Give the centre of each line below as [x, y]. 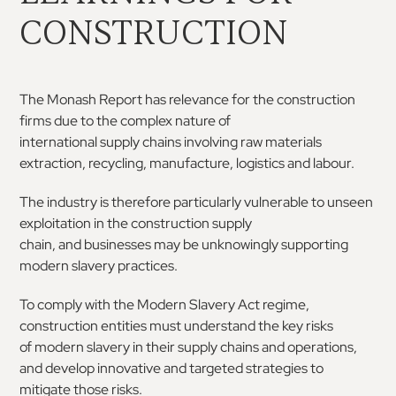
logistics [261, 163]
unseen [350, 202]
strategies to [285, 368]
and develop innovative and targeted [132, 368]
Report [121, 99]
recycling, [118, 163]
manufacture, [192, 163]
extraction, [53, 163]
